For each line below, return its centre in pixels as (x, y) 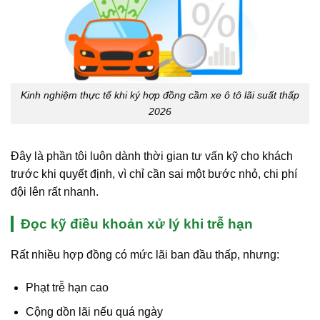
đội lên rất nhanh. (55, 191)
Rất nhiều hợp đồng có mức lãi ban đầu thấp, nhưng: (145, 254)
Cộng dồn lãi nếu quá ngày (94, 312)
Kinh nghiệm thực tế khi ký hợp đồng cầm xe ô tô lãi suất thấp (160, 95)
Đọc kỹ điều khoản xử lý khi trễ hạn (137, 224)
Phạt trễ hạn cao (67, 287)
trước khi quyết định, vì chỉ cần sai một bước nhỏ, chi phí (154, 174)
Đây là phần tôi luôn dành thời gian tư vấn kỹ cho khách (152, 156)
